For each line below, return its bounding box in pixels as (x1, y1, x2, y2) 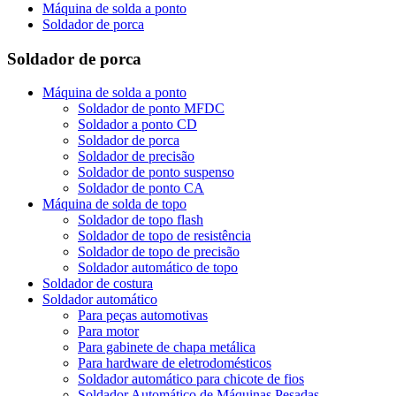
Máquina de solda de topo (42, 196, 187, 212)
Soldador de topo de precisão (78, 244, 240, 260)
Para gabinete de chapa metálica (78, 339, 255, 355)
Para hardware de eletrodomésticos (78, 355, 271, 371)
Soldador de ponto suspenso (78, 164, 234, 180)
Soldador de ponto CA (78, 180, 204, 196)
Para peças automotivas (78, 308, 208, 324)
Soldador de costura (42, 276, 153, 292)
